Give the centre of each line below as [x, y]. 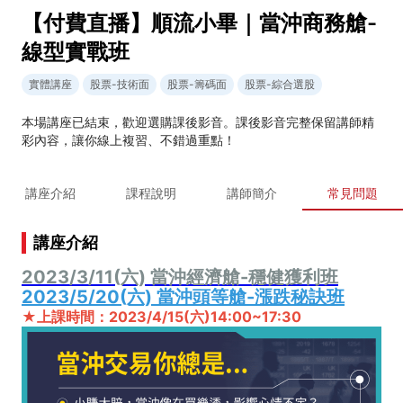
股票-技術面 [120, 84]
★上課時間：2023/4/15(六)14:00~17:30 [161, 316]
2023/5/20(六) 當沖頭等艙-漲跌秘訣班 [183, 296]
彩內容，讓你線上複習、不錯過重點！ [129, 139]
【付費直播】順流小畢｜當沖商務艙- [199, 22]
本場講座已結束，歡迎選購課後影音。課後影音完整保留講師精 [198, 121]
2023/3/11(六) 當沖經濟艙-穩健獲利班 [180, 277]
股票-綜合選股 [280, 84]
